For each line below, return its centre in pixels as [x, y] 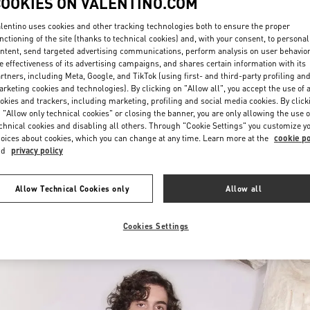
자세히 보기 [271, 106]
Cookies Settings [156, 226]
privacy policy [37, 151]
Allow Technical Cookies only [72, 189]
